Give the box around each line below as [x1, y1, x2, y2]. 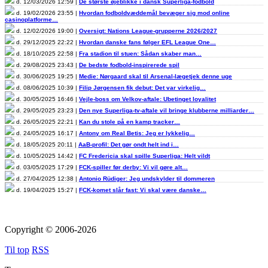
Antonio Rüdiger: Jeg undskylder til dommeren [79, 175, 215, 182]
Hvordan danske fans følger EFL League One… [79, 38, 216, 45]
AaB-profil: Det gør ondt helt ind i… [78, 141, 179, 148]
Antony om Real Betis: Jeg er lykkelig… [79, 129, 195, 136]
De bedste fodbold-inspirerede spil [79, 61, 179, 68]
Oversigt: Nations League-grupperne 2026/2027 [79, 27, 217, 34]
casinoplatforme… [5, 16, 58, 23]
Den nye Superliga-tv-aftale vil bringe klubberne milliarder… [79, 106, 254, 114]
